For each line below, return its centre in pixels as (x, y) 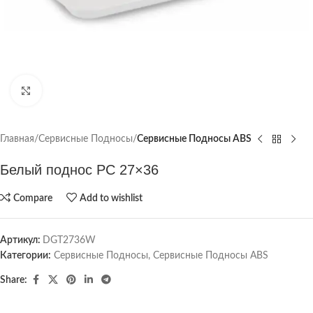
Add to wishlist (111, 198)
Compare (33, 198)
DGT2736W (69, 241)
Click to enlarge (73, 90)
